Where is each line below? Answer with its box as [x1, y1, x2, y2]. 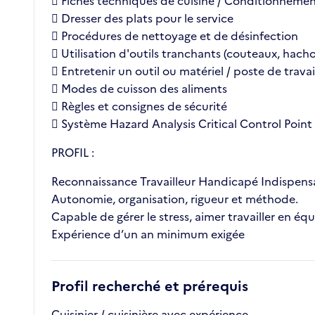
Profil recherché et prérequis [51, 276, 248, 297]
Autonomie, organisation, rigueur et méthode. [51, 191, 298, 208]
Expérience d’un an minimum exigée [51, 226, 245, 243]
